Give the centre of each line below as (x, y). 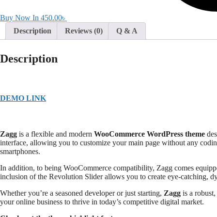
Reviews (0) (84, 31)
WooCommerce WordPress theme (149, 134)
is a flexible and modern (55, 134)
